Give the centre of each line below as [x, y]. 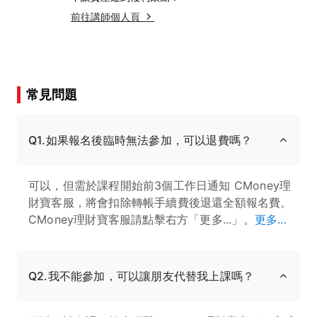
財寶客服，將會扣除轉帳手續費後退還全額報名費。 [160, 202]
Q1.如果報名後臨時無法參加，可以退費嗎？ [140, 140]
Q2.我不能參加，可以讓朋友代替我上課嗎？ [142, 276]
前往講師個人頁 [105, 16]
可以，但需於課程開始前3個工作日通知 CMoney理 [160, 185]
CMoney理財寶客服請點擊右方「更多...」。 [142, 219]
